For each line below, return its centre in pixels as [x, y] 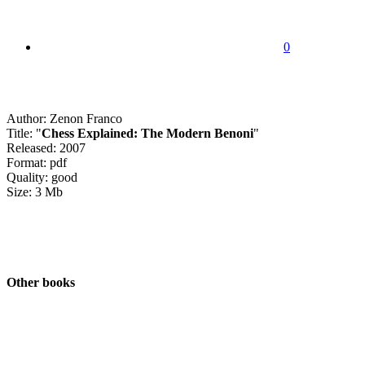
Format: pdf [37, 162]
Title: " [24, 133]
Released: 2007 [46, 147]
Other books [41, 283]
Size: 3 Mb [35, 191]
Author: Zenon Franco [64, 118]
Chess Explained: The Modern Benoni [147, 133]
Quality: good [42, 177]
